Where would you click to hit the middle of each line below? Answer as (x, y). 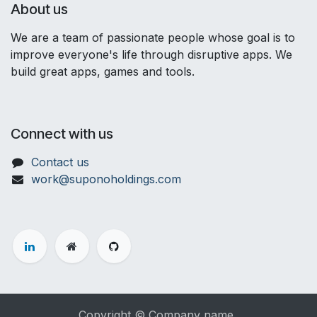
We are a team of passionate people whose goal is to (153, 37)
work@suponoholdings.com (106, 179)
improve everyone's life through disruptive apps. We (151, 54)
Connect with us (62, 133)
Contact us (60, 162)
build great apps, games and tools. (106, 71)
